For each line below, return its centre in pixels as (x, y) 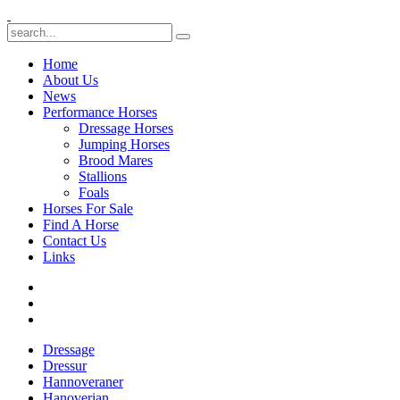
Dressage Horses (126, 128)
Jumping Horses (124, 144)
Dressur (65, 366)
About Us (71, 80)
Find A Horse (81, 225)
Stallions (103, 176)
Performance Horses (100, 112)
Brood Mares (116, 160)
